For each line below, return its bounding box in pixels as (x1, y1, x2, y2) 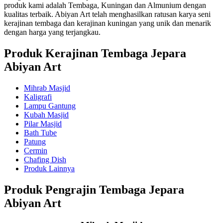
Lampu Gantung (24, 102, 76, 111)
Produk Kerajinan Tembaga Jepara (4, 47, 186, 60)
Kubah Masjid (24, 111, 69, 119)
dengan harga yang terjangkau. (4, 28, 101, 37)
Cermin (24, 146, 47, 155)
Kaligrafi (24, 93, 52, 102)
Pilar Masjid (24, 119, 62, 128)
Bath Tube (24, 128, 57, 137)
